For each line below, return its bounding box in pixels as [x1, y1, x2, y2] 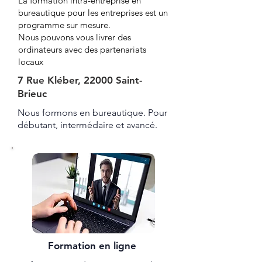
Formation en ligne [48, 240, 139, 251]
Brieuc [18, 88, 47, 99]
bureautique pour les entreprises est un [18, 7, 168, 18]
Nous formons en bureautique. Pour [18, 107, 167, 118]
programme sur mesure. [18, 19, 111, 30]
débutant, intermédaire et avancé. [18, 119, 157, 130]
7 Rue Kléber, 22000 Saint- [18, 74, 142, 86]
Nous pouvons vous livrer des [18, 32, 131, 43]
